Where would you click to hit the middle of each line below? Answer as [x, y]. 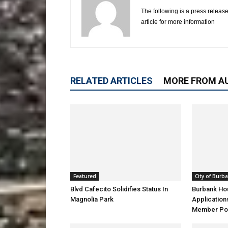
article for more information [178, 22]
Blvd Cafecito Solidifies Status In [119, 189]
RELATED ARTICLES [111, 81]
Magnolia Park [92, 199]
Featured [85, 176]
